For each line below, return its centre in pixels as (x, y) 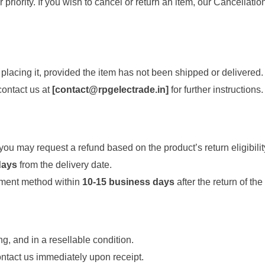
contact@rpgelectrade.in (110, 90)
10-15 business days (128, 182)
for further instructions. (216, 90)
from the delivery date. (64, 165)
